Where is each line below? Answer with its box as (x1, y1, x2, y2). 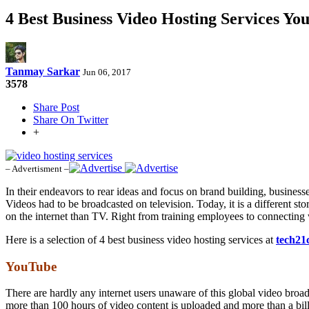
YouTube (6, 259, 57, 274)
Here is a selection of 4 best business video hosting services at (6, 233, 273, 246)
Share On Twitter (33, 113, 108, 126)
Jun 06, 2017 (83, 66, 131, 77)
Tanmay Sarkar (6, 65, 80, 77)
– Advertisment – (6, 163, 69, 174)
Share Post (33, 101, 79, 113)
